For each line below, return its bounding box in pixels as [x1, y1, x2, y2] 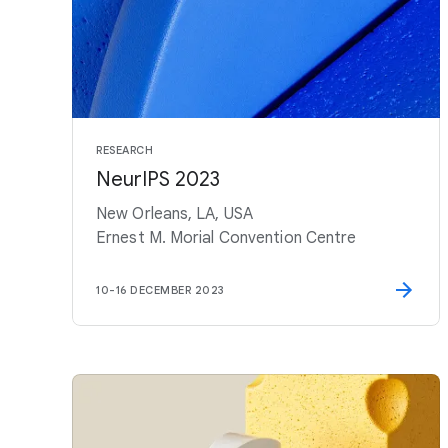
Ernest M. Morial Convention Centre [96, 228, 357, 248]
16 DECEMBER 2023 [115, 283, 225, 297]
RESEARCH [96, 143, 153, 157]
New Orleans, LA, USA [96, 204, 253, 224]
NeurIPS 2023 [96, 167, 220, 192]
